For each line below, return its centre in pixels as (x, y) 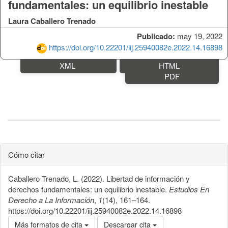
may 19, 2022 (199, 36)
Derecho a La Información (51, 199)
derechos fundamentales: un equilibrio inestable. (89, 189)
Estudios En (189, 189)
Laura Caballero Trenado (52, 21)
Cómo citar (26, 154)
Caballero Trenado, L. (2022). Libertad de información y (99, 178)
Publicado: (156, 36)
